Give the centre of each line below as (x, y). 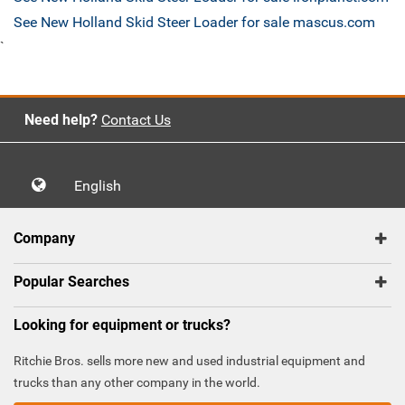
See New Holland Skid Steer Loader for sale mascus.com (194, 23)
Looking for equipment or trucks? (122, 325)
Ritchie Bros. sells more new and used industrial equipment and (189, 361)
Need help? (61, 120)
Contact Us (136, 120)
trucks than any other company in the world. (137, 383)
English (103, 186)
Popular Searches (71, 282)
